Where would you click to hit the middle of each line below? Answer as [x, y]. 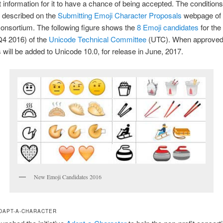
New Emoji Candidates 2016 [67, 177]
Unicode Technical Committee [97, 39]
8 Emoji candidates [167, 27]
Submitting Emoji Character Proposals [119, 15]
